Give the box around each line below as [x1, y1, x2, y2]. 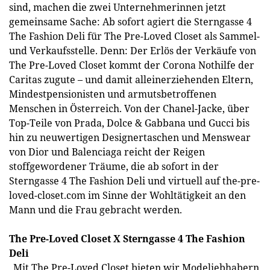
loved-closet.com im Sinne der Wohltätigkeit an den [9, 189, 246, 202]
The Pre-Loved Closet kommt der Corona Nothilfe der [9, 58, 254, 72]
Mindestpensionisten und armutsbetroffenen [9, 87, 216, 101]
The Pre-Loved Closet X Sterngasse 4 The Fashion [9, 232, 245, 245]
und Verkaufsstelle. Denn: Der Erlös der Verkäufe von [9, 44, 256, 57]
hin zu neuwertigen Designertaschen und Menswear [9, 131, 251, 144]
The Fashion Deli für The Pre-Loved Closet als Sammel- [9, 30, 260, 43]
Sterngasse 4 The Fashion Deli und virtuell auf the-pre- [9, 174, 260, 187]
